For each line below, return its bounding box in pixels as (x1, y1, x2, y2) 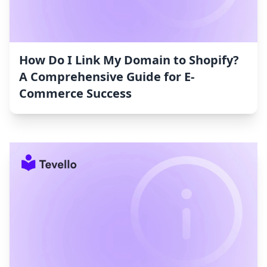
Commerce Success (19, 85, 132, 102)
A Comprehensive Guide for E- (19, 69, 194, 85)
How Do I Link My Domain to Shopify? (19, 52, 239, 69)
